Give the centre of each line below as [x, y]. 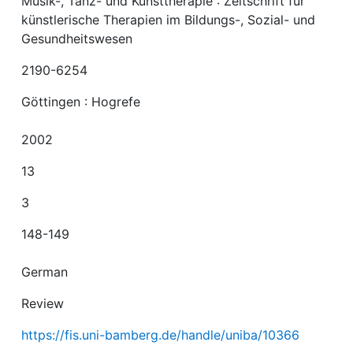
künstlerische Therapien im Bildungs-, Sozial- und [169, 20]
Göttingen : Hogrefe [81, 102]
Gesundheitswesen [77, 39]
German [45, 272]
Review [43, 303]
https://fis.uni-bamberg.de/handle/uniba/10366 [161, 335]
